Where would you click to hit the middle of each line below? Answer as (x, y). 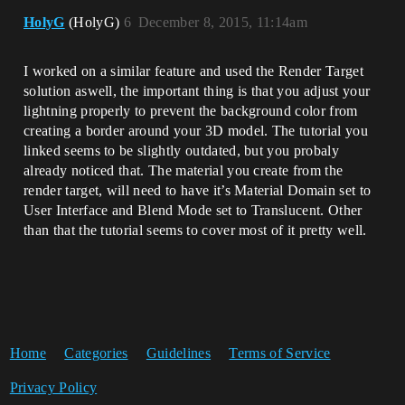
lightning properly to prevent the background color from (191, 111)
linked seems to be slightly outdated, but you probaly (181, 151)
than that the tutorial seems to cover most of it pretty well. (195, 230)
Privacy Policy (53, 387)
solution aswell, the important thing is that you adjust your (197, 91)
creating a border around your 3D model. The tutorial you (196, 131)
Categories (96, 353)
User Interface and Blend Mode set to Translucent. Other (193, 210)
